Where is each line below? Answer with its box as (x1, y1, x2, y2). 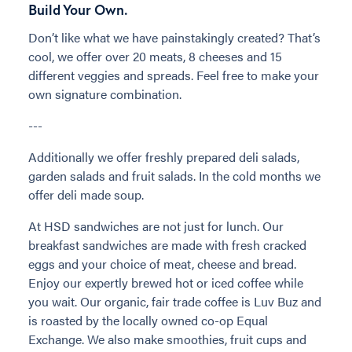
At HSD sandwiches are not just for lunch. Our (28, 216, 284, 235)
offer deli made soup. (28, 185, 144, 203)
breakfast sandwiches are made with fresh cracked (28, 235, 306, 254)
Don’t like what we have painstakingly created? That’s (28, 27, 321, 46)
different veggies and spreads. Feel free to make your (28, 65, 319, 84)
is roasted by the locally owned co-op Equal (28, 310, 268, 329)
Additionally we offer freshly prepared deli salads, (28, 147, 299, 166)
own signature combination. (28, 84, 181, 103)
